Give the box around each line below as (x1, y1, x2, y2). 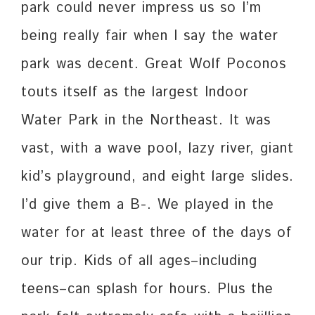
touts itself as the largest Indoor (21, 82, 249, 103)
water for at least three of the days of (21, 223, 292, 244)
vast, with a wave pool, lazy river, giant (21, 139, 294, 160)
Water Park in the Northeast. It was (21, 110, 271, 131)
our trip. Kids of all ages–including (21, 251, 257, 272)
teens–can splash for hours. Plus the (21, 279, 274, 300)
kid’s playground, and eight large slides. (21, 167, 294, 188)
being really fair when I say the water (21, 26, 278, 47)
